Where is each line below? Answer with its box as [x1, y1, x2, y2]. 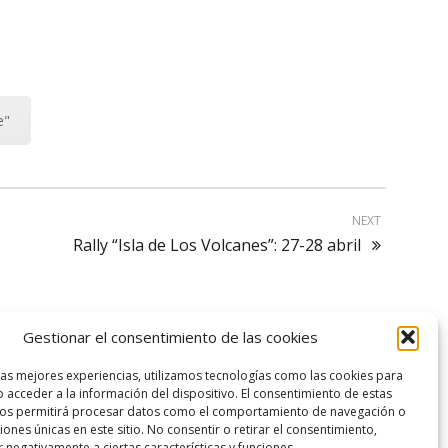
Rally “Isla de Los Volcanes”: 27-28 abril [73, 234, 361, 256]
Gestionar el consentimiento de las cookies [23, 327, 318, 347]
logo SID [103, 338, 173, 362]
